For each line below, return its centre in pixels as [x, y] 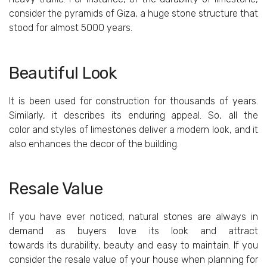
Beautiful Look [63, 73]
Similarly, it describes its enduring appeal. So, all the [133, 115]
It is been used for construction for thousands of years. [133, 101]
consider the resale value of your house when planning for [133, 259]
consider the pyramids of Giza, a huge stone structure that [133, 14]
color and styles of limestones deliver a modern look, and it [133, 129]
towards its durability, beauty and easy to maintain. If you [133, 245]
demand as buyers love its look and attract [133, 231]
